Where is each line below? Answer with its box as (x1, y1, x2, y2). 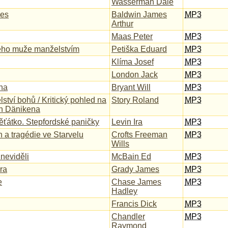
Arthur (111, 19, 133, 28)
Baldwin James (111, 10, 167, 19)
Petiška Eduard (111, 45, 167, 53)
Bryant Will (111, 83, 151, 92)
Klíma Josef (111, 58, 154, 66)
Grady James (111, 165, 159, 174)
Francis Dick (111, 199, 157, 208)
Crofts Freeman (111, 130, 167, 139)
